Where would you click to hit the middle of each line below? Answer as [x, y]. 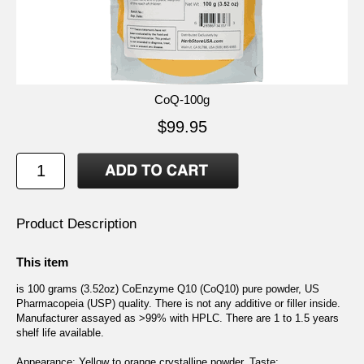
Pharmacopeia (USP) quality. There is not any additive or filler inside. [178, 304]
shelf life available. [60, 333]
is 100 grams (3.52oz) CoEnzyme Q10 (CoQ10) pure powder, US [168, 289]
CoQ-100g [182, 99]
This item [42, 262]
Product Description [76, 223]
